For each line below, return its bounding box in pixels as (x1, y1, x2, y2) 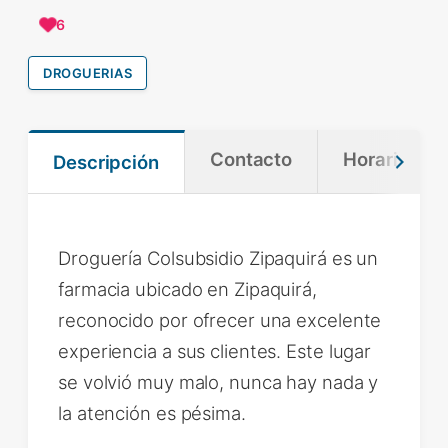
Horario (343, 148, 409, 170)
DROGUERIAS (43, 65, 132, 81)
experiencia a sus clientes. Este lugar (58, 339, 372, 362)
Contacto (209, 148, 293, 170)
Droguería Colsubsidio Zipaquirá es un (58, 246, 379, 269)
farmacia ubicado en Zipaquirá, (58, 277, 317, 300)
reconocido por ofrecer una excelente (58, 308, 382, 331)
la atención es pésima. (58, 401, 246, 424)
